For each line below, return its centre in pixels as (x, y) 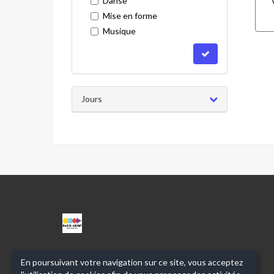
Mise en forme (130, 15)
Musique (119, 31)
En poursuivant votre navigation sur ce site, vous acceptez (132, 262)
